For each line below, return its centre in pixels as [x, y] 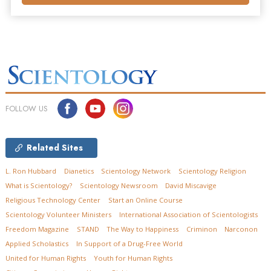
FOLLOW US [27, 109]
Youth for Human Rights [133, 258]
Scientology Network [136, 171]
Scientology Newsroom [119, 186]
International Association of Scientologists [188, 215]
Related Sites [55, 148]
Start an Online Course [145, 200]
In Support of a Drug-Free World [129, 244]
